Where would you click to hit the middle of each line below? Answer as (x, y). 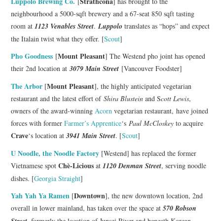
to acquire (189, 123)
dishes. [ (23, 178)
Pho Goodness (32, 56)
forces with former (38, 123)
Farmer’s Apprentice (93, 123)
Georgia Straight (57, 178)
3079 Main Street (94, 68)
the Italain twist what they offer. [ (58, 38)
